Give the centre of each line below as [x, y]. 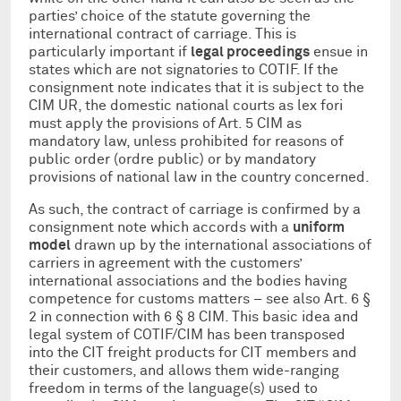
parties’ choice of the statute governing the [170, 16]
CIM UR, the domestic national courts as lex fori [186, 105]
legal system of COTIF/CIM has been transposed [187, 334]
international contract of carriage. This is [162, 34]
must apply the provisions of [122, 123]
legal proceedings [250, 51]
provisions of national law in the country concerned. [199, 177]
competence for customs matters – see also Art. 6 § [200, 299]
